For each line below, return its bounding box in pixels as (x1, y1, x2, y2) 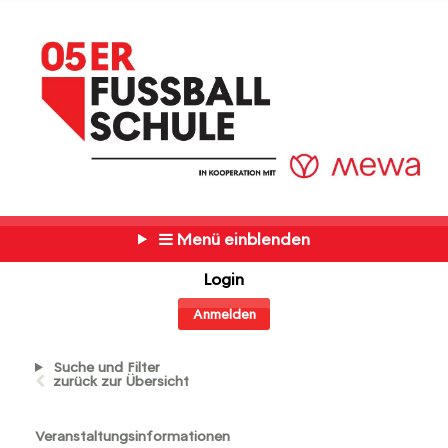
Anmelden (192, 305, 256, 323)
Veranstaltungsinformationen (35, 427, 230, 446)
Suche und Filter (49, 357, 160, 376)
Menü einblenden (172, 228, 310, 250)
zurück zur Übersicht (53, 371, 189, 390)
